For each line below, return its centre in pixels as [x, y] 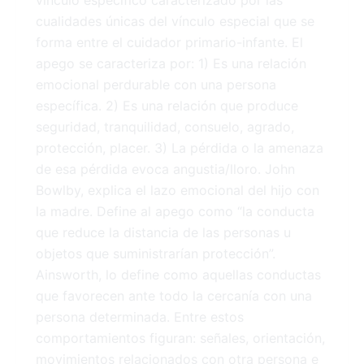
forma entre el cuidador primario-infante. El [169, 43]
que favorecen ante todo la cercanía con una [174, 296]
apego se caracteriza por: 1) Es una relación [171, 64]
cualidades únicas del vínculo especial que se [175, 22]
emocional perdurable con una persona [156, 85]
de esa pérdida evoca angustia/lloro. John [165, 169]
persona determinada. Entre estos [140, 317]
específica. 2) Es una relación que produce [167, 106]
